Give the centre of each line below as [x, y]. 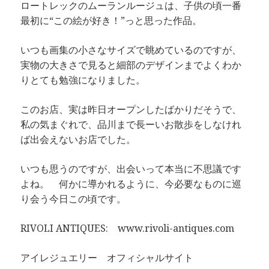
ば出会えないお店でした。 [78, 139]
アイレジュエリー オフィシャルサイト [107, 257]
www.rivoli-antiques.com [176, 228]
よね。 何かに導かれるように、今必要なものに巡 [131, 183]
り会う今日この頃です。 [74, 198]
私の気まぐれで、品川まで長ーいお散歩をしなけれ [131, 124]
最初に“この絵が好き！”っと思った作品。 [111, 20]
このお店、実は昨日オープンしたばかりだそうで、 [131, 109]
